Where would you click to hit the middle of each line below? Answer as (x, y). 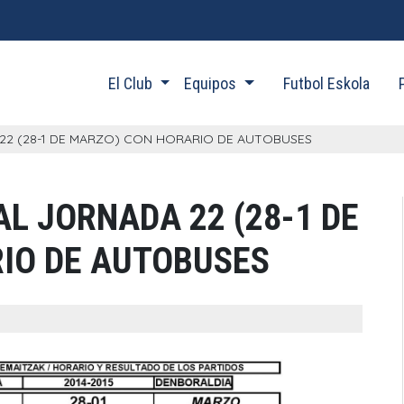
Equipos (212, 83)
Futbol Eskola (326, 83)
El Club (132, 83)
